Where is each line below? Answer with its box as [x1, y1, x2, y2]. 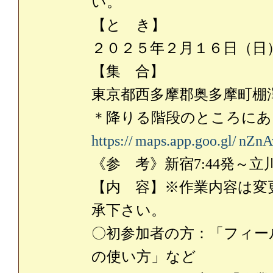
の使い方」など [91, 249, 196, 264]
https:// [91, 133, 133, 149]
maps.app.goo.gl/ [135, 133, 236, 149]
